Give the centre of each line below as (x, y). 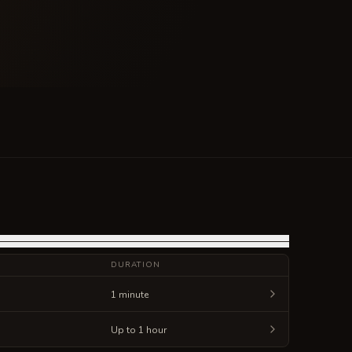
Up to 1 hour (138, 330)
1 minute (129, 295)
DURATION (136, 265)
